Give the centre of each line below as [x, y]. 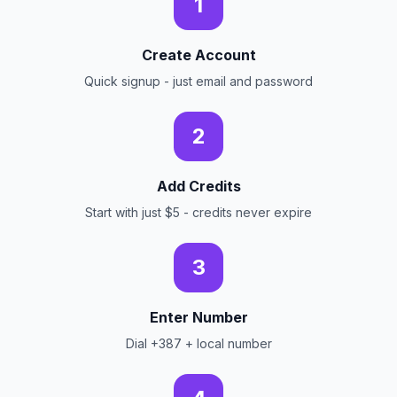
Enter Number [198, 317]
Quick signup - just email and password [198, 81]
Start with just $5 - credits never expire [198, 212]
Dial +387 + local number [198, 343]
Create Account [198, 55]
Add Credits [198, 186]
